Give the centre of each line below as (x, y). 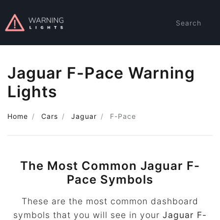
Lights (32, 92)
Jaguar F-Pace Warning (101, 73)
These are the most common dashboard (110, 201)
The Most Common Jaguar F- (110, 166)
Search (189, 23)
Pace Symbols (110, 179)
